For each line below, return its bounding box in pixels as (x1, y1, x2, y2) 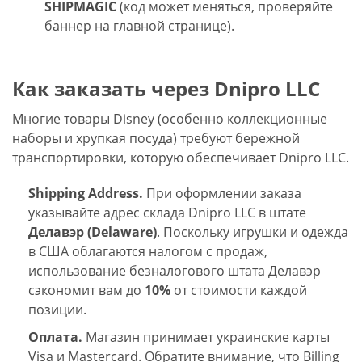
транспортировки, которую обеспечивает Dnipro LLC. (12, 149, 349, 166)
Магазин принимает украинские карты (82, 328, 330, 346)
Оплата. (28, 328, 82, 346)
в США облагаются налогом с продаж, (28, 242, 267, 260)
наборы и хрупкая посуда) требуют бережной (12, 129, 300, 147)
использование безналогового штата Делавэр (28, 262, 321, 280)
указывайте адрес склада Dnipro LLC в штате (28, 204, 306, 221)
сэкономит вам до (28, 281, 145, 299)
